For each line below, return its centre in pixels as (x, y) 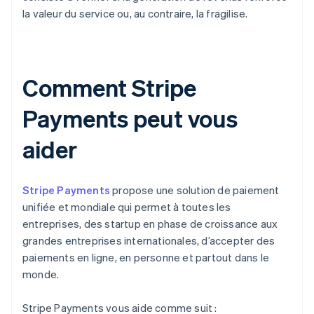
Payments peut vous (130, 118)
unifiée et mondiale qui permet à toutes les (127, 207)
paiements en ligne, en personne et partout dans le (146, 258)
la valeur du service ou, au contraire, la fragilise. (135, 14)
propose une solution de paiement (195, 190)
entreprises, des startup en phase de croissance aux (150, 224)
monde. (41, 274)
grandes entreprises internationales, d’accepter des (149, 241)
